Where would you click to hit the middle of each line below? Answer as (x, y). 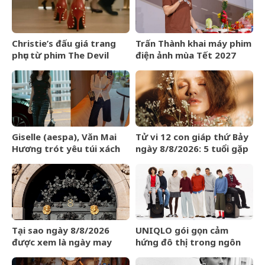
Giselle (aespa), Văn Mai (64, 136)
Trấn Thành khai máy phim (193, 43)
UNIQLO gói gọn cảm (182, 230)
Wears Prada (40, 67)
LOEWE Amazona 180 (58, 160)
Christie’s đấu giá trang (64, 43)
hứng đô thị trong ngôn (188, 242)
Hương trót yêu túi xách (66, 148)
